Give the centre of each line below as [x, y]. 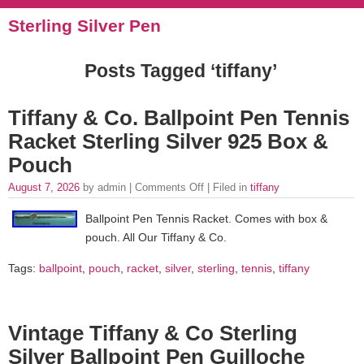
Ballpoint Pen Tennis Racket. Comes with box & [206, 219]
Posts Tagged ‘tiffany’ [181, 71]
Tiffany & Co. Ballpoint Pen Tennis [179, 118]
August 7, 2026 [45, 187]
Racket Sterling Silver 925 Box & [168, 141]
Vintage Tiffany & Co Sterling [153, 334]
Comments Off [169, 187]
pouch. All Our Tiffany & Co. [156, 238]
